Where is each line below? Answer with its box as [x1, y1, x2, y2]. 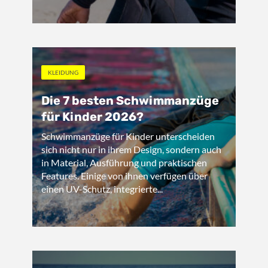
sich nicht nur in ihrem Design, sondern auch [41, 144, 221, 155]
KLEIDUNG [48, 69, 78, 76]
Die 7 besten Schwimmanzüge [41, 93, 219, 108]
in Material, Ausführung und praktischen [41, 157, 207, 168]
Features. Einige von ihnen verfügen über [41, 170, 208, 181]
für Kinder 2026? [41, 109, 144, 124]
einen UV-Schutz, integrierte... [41, 183, 163, 194]
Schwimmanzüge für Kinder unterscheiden [41, 130, 215, 142]
